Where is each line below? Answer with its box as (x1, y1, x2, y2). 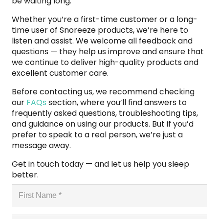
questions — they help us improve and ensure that (12, 45, 204, 57)
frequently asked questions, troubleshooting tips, (12, 107, 198, 119)
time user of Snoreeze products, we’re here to (12, 24, 188, 36)
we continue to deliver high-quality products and (12, 56, 198, 68)
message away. (12, 139, 71, 151)
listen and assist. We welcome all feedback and (12, 35, 193, 46)
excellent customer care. (12, 67, 109, 79)
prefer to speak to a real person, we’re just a (12, 129, 183, 140)
